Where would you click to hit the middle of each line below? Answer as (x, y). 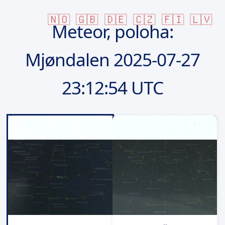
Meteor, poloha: (113, 31)
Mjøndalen (69, 59)
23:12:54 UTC (113, 87)
